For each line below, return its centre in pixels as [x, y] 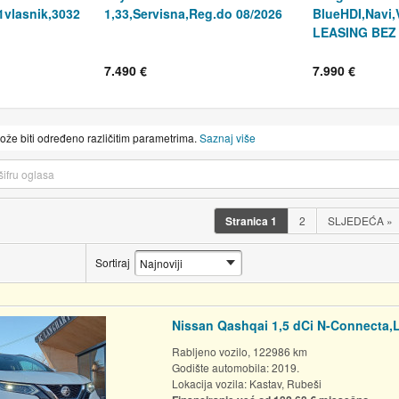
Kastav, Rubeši [285, 383]
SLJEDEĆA [357, 220]
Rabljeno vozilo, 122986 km [239, 351]
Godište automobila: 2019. [235, 367]
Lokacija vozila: [210, 383]
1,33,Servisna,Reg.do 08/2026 [193, 13]
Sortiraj [112, 263]
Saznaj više [228, 137]
